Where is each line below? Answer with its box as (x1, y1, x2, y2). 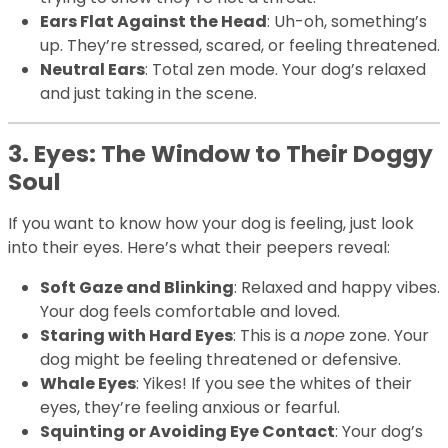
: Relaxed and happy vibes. (234, 276, 440, 300)
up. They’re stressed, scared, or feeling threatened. (40, 34, 440, 58)
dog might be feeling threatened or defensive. (40, 348, 401, 372)
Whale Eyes (40, 372, 136, 396)
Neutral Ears (40, 58, 145, 82)
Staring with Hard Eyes (40, 324, 233, 348)
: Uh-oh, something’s (267, 10, 427, 34)
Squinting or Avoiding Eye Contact (40, 420, 335, 444)
